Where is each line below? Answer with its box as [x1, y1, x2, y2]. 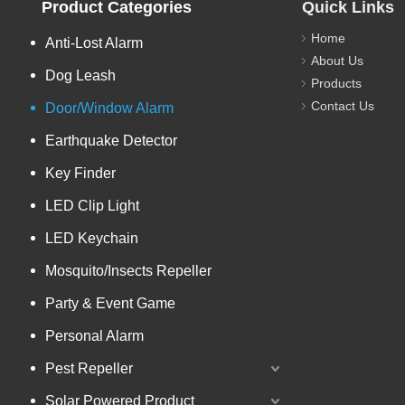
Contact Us [311, 98, 374, 113]
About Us [311, 52, 363, 68]
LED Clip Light [45, 197, 139, 213]
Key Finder [45, 165, 116, 181]
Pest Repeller [45, 360, 133, 376]
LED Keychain [45, 230, 138, 246]
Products [311, 75, 362, 90]
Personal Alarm [45, 327, 144, 344]
